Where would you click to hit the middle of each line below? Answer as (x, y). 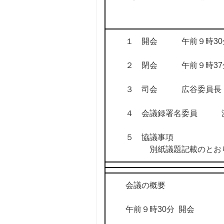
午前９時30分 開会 (160, 209)
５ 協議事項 (149, 137)
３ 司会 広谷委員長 (173, 89)
